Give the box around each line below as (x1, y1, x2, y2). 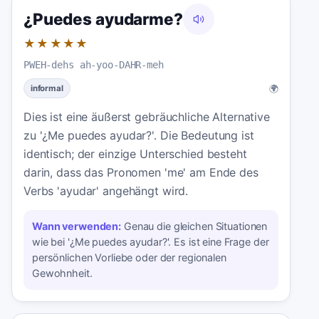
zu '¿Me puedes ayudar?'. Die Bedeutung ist (23, 128, 254, 143)
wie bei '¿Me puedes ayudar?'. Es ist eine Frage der (32, 235, 269, 248)
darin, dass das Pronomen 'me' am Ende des (23, 165, 258, 180)
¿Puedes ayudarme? (23, 9, 183, 29)
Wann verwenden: (32, 219, 122, 232)
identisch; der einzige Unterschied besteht (23, 147, 247, 162)
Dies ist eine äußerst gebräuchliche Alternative (23, 110, 270, 125)
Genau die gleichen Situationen (123, 219, 268, 232)
